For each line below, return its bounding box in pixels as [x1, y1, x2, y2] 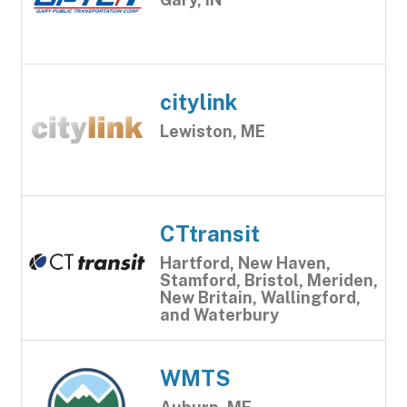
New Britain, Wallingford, [160, 288, 361, 307]
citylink [160, 89, 237, 114]
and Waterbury [160, 305, 279, 324]
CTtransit [160, 221, 260, 246]
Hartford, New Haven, [160, 253, 331, 273]
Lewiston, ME [160, 122, 265, 141]
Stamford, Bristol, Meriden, [160, 271, 378, 290]
